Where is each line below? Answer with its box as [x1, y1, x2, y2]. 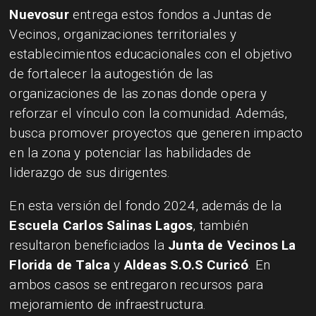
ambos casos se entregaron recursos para [9, 276, 264, 293]
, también [193, 217, 248, 234]
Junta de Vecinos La [168, 237, 296, 254]
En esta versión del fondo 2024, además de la [9, 197, 282, 214]
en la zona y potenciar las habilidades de [9, 145, 251, 162]
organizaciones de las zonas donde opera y [9, 85, 267, 102]
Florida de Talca [9, 257, 111, 274]
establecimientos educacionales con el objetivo [9, 46, 293, 63]
